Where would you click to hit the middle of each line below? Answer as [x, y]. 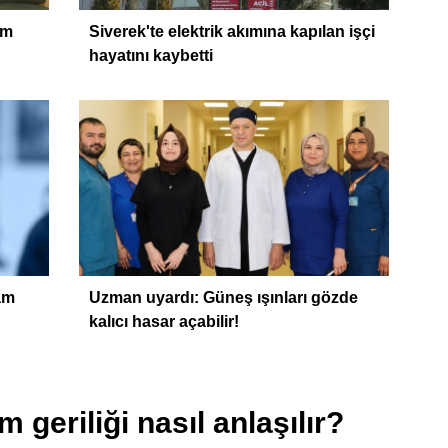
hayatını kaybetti [150, 55]
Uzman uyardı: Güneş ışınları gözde [223, 297]
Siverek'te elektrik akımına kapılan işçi [231, 31]
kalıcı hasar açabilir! [163, 321]
